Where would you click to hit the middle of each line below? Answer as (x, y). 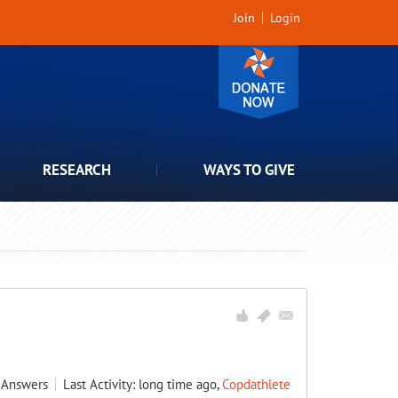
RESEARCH (77, 170)
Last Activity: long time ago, (143, 384)
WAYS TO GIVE (249, 170)
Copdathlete (256, 384)
